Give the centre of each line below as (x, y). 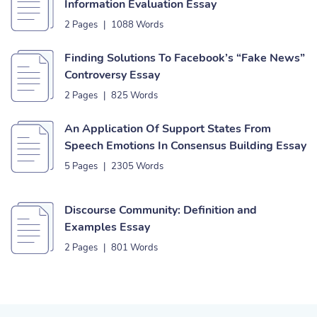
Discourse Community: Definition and (161, 210)
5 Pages (81, 166)
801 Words (134, 248)
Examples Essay (107, 227)
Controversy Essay (112, 75)
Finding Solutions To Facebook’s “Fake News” (185, 58)
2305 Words (137, 166)
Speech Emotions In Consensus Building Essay (185, 146)
